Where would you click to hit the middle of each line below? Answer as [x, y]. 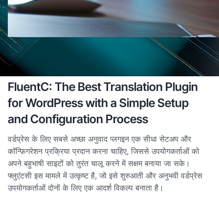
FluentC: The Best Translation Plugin [103, 87]
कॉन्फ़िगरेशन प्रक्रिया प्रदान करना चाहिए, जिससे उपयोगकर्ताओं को [104, 151]
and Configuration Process [78, 119]
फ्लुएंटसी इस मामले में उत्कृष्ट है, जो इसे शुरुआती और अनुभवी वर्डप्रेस [105, 175]
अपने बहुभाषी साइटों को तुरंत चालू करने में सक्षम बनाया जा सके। [99, 163]
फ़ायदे [57, 60]
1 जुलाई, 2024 [28, 60]
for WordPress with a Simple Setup [98, 103]
